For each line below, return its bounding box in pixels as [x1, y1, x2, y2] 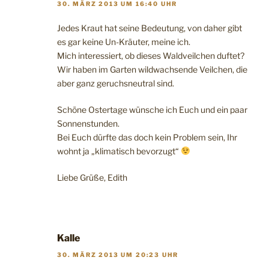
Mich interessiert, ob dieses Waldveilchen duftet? [57, 50, 244, 61]
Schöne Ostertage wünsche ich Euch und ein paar [57, 104, 247, 115]
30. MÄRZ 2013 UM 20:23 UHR [57, 251, 179, 259]
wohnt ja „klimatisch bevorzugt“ [57, 145, 181, 156]
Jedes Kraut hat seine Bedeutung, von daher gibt [57, 22, 242, 33]
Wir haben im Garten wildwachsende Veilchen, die [57, 64, 247, 74]
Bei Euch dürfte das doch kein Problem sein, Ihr [57, 131, 237, 142]
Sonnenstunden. [57, 118, 119, 128]
